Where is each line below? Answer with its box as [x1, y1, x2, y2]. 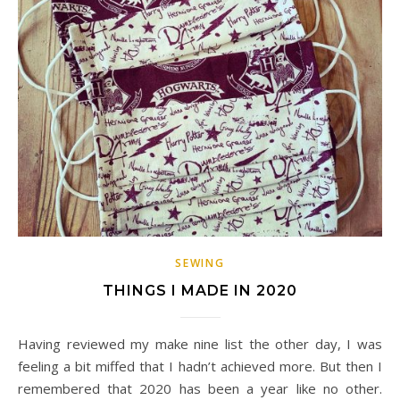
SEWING [175, 255, 225, 271]
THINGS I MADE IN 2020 [103, 282, 297, 300]
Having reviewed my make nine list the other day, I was [18, 335, 29, 354]
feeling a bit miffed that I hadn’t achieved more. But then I [18, 357, 382, 376]
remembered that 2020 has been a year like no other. [18, 379, 382, 398]
